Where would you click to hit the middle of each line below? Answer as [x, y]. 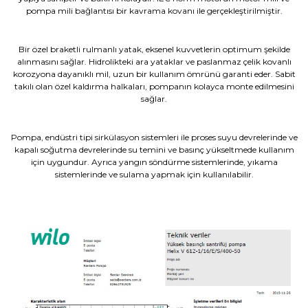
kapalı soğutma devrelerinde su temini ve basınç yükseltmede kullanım [154, 150]
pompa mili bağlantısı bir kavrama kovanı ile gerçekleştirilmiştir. [154, 11]
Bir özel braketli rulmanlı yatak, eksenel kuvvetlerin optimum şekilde [154, 49]
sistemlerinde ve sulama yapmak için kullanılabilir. [154, 174]
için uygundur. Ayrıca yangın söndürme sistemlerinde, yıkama [154, 162]
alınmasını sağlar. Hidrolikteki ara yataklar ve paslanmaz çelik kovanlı [154, 62]
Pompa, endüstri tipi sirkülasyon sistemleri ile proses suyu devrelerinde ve [154, 137]
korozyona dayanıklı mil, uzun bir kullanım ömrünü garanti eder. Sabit [154, 74]
